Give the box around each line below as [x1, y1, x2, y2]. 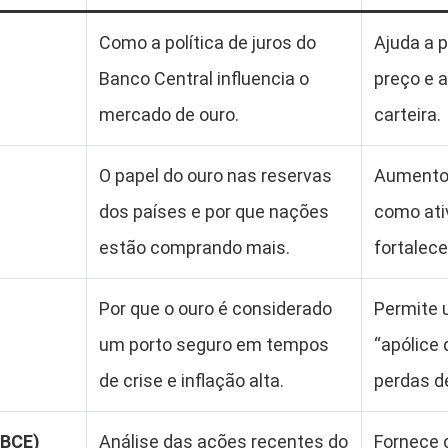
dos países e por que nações [99, 201, 329, 222]
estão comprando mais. [99, 237, 290, 258]
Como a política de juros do [99, 32, 316, 53]
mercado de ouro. [99, 104, 239, 125]
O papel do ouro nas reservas [99, 165, 332, 186]
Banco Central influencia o [99, 68, 309, 89]
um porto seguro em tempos [99, 334, 329, 355]
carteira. [374, 104, 441, 125]
